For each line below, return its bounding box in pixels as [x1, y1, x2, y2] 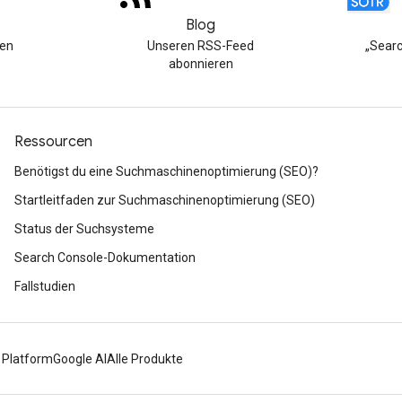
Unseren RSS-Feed [147, 39, 255, 53]
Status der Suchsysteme [14, 222, 154, 236]
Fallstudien [14, 279, 75, 293]
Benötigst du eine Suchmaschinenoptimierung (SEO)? [14, 164, 319, 179]
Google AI [53, 352, 107, 366]
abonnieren [168, 57, 233, 71]
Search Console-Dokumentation [14, 250, 196, 265]
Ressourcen [14, 133, 92, 151]
